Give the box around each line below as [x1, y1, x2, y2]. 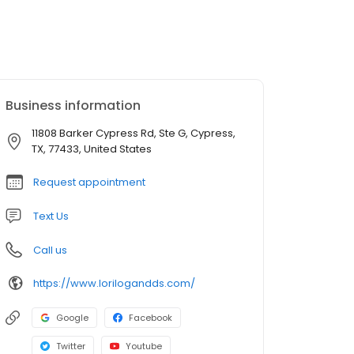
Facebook [129, 311, 172, 324]
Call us [33, 243, 67, 258]
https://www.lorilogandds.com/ [33, 275, 195, 291]
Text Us [33, 209, 69, 224]
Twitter [56, 340, 85, 352]
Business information [6, 96, 141, 115]
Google [56, 311, 88, 324]
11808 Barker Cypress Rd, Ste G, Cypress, [32, 126, 235, 141]
